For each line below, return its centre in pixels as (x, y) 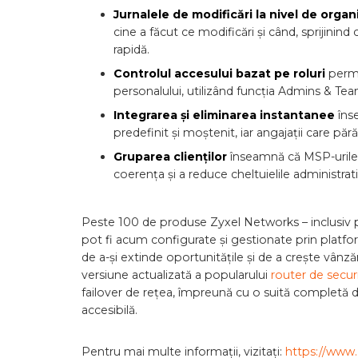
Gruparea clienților (172, 157)
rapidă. (131, 50)
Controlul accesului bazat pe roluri (221, 74)
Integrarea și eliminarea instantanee (226, 115)
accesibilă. (109, 310)
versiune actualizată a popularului (176, 275)
